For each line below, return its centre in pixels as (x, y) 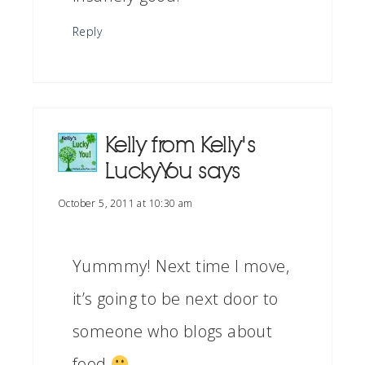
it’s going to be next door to (176, 299)
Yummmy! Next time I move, (181, 266)
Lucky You (149, 172)
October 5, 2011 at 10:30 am (125, 203)
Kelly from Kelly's (181, 145)
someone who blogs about (173, 331)
